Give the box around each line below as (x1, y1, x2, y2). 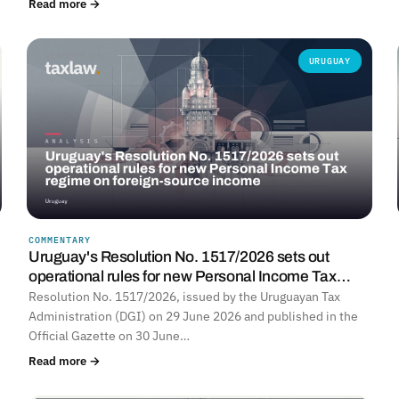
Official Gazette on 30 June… (28, 328, 190, 345)
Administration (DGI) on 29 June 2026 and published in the (28, 308, 358, 325)
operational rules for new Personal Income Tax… (28, 268, 351, 286)
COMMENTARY (28, 234, 91, 247)
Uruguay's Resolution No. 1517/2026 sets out (28, 248, 330, 266)
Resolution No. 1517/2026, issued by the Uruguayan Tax (28, 289, 340, 305)
